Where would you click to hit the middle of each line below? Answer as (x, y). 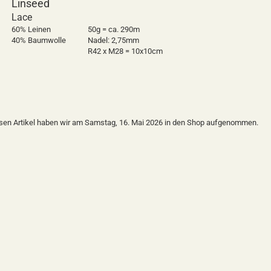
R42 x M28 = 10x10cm (125, 51)
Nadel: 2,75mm (113, 40)
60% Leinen (31, 29)
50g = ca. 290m (114, 29)
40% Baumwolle (39, 40)
